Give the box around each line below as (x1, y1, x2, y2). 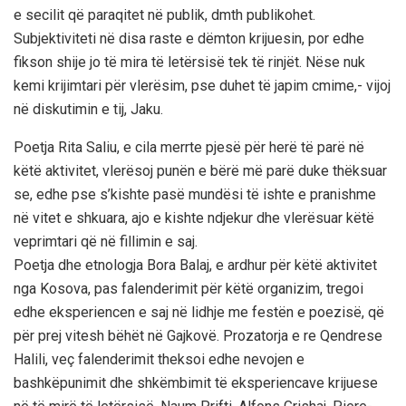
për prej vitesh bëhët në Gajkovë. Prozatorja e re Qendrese (14, 326, 382, 344)
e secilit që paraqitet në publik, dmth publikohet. (14, 5, 315, 24)
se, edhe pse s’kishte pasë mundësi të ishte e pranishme (14, 185, 376, 203)
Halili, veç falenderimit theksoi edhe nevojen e (14, 350, 304, 368)
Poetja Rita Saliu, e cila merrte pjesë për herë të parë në (14, 138, 364, 156)
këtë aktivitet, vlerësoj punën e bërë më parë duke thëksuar (14, 161, 387, 179)
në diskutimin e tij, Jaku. (14, 100, 163, 118)
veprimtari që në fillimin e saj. (14, 232, 198, 250)
